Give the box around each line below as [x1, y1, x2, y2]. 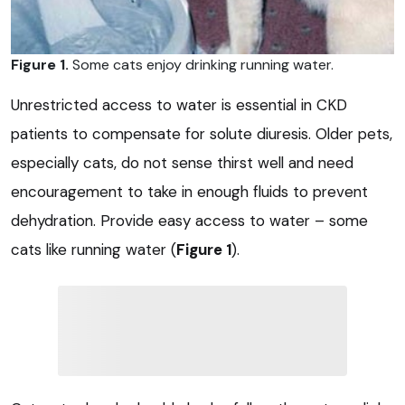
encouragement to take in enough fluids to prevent [11, 181, 368, 202]
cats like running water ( [11, 239, 176, 259]
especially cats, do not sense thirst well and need [11, 152, 353, 173]
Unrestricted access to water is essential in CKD [11, 94, 347, 115]
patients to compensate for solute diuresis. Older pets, [11, 123, 392, 144]
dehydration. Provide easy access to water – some [11, 210, 368, 231]
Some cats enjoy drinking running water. [69, 54, 334, 74]
